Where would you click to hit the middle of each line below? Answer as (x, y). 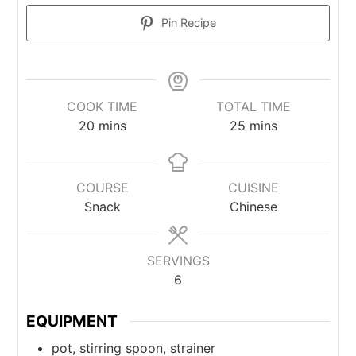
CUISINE (254, 188)
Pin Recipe (188, 23)
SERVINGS (178, 261)
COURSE (102, 188)
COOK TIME (103, 107)
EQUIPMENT (72, 321)
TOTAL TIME (254, 107)
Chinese (254, 207)
